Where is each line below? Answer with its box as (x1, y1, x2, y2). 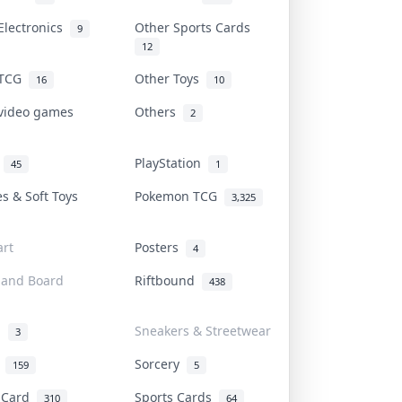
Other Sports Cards (135, 18, 258, 36)
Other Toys (135, 69, 206, 87)
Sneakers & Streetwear (135, 321, 271, 339)
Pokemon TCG (135, 187, 224, 205)
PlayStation (135, 153, 208, 171)
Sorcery (135, 354, 187, 372)
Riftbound (135, 271, 202, 289)
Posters (135, 238, 186, 256)
